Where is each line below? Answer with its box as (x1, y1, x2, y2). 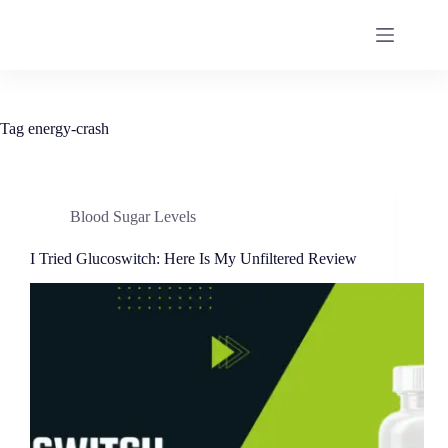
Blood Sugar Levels (70, 208, 196, 225)
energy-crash (24, 120, 109, 137)
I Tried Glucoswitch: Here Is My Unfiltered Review (30, 250, 357, 267)
